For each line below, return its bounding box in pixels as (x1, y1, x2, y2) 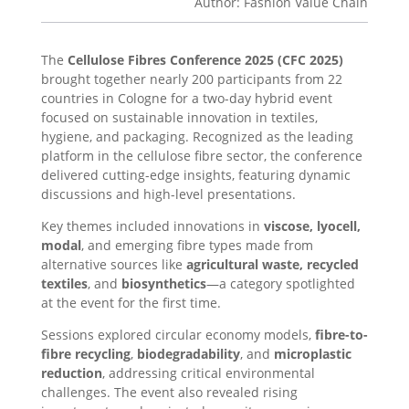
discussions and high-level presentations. (40, 185, 296, 204)
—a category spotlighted (205, 275, 355, 293)
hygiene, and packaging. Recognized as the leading (40, 128, 353, 146)
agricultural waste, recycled (185, 256, 359, 274)
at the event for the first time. (40, 294, 221, 312)
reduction (40, 364, 102, 383)
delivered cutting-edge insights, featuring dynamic (40, 166, 351, 184)
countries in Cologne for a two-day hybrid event (40, 89, 332, 108)
